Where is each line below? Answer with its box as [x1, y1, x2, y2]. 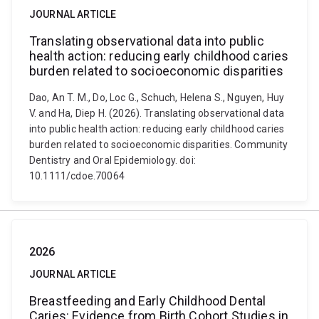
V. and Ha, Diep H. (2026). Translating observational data [29, 108, 285, 119]
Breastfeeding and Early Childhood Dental [29, 293, 266, 308]
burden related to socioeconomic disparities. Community [29, 139, 288, 150]
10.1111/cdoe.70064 [29, 170, 125, 182]
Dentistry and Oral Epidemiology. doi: [29, 155, 196, 166]
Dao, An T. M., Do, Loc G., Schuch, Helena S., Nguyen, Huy [29, 92, 285, 103]
